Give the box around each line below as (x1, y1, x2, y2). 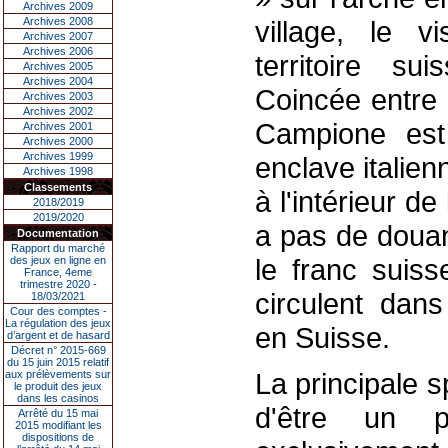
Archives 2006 (23, 45, 93, 57)
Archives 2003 (23, 90, 93, 102)
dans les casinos (17, 392, 99, 404)
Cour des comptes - (9, 305, 107, 317)
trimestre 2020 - (19, 278, 97, 290)
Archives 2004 (23, 75, 93, 87)
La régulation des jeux (5, 317, 111, 329)
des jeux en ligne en (10, 254, 106, 266)
